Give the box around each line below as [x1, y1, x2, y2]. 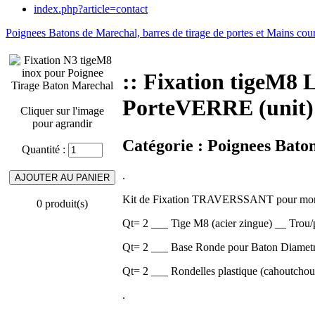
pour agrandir [32, 117, 92, 129]
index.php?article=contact [34, 3, 148, 15]
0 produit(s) [37, 198, 88, 210]
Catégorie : [122, 136, 207, 155]
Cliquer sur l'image [20, 105, 104, 117]
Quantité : [22, 143, 68, 155]
